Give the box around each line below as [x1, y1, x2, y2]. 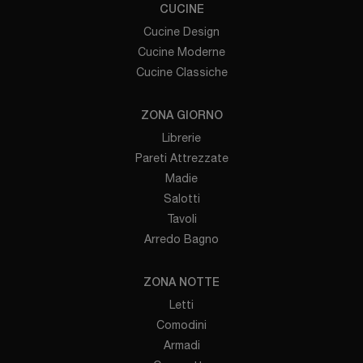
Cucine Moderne [138, 45, 225, 58]
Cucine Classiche [135, 65, 228, 79]
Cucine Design [143, 24, 220, 38]
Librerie [162, 130, 201, 144]
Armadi [163, 338, 200, 352]
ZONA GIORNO [140, 110, 223, 122]
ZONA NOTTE [143, 277, 220, 288]
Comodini [156, 318, 207, 331]
